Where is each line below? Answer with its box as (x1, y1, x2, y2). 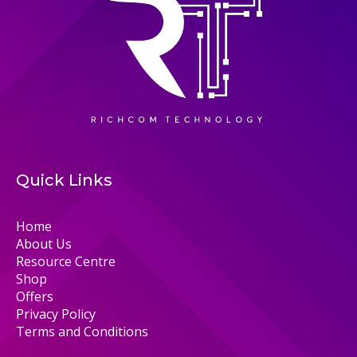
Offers (16, 287, 53, 305)
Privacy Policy (16, 304, 96, 323)
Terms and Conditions (16, 322, 148, 340)
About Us (16, 234, 72, 253)
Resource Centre (16, 252, 116, 270)
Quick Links (16, 170, 112, 190)
